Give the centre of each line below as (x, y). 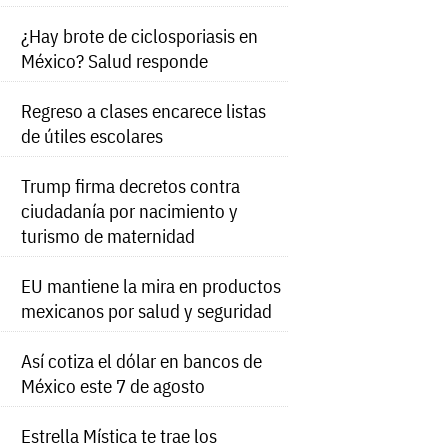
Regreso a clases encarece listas (144, 111)
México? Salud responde (115, 61)
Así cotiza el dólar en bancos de (142, 361)
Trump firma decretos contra (131, 186)
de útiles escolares (92, 136)
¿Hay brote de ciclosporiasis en (140, 36)
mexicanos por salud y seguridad (147, 311)
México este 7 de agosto (113, 386)
